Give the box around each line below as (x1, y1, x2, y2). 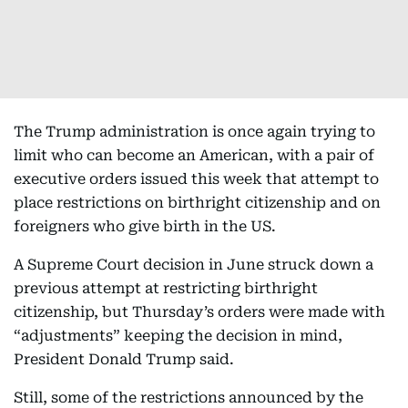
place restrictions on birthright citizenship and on (14, 194, 381, 211)
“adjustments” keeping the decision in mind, (14, 327, 342, 344)
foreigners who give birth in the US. (14, 218, 276, 235)
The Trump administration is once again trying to (14, 123, 375, 140)
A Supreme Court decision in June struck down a (14, 256, 373, 273)
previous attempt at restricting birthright (14, 280, 318, 297)
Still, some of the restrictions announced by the (14, 389, 363, 406)
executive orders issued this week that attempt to (14, 170, 379, 188)
